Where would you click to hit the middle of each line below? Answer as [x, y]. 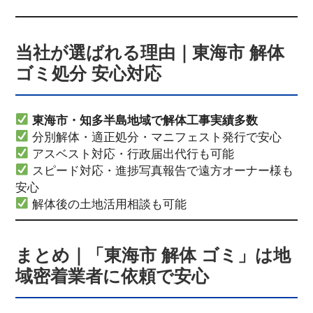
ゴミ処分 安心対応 [88, 73]
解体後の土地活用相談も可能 [108, 204]
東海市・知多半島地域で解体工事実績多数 [145, 120]
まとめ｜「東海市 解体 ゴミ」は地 [153, 255]
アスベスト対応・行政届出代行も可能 [132, 153]
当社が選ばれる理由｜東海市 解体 [150, 52]
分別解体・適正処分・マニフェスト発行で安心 [155, 137]
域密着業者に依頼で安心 [112, 276]
